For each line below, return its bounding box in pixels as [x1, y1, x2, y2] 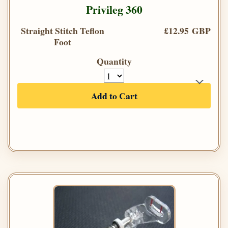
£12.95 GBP [164, 24, 211, 38]
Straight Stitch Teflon [21, 24, 104, 38]
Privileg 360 [85, 2, 142, 18]
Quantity [96, 54, 132, 68]
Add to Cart [91, 89, 137, 103]
